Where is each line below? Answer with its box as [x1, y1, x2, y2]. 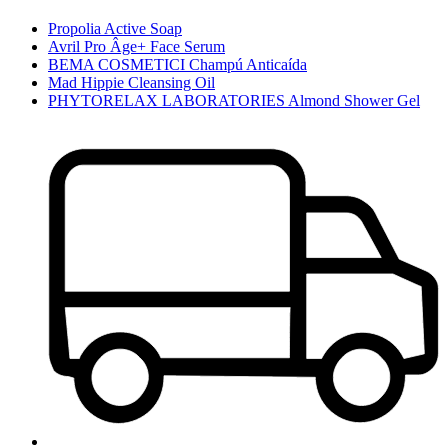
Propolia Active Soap [48, 19, 182, 37]
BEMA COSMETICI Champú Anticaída [48, 55, 307, 73]
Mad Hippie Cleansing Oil [48, 73, 215, 91]
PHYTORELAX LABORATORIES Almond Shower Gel [48, 91, 420, 109]
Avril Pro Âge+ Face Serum [48, 37, 225, 55]
